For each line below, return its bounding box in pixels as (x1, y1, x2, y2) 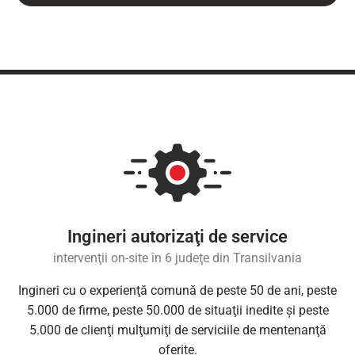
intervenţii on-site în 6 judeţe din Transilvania (53, 250, 302, 266)
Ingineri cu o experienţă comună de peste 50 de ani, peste (18, 283, 337, 299)
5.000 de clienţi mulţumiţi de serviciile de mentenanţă (29, 323, 326, 338)
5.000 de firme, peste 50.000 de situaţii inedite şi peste (26, 303, 329, 319)
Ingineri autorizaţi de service (67, 227, 288, 247)
